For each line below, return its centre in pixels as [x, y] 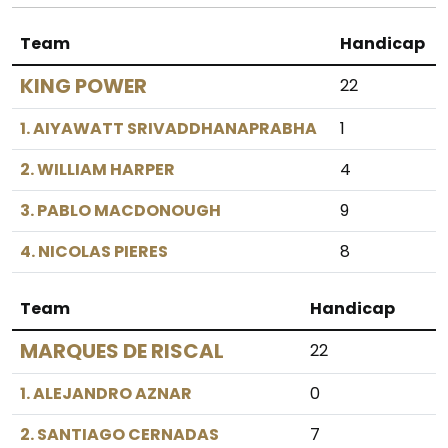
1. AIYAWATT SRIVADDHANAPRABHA [168, 128]
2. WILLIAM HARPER [97, 169]
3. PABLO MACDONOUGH [120, 210]
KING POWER [83, 86]
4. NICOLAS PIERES [94, 251]
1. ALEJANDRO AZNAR [106, 393]
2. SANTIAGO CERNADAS [119, 434]
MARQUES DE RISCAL [122, 351]
